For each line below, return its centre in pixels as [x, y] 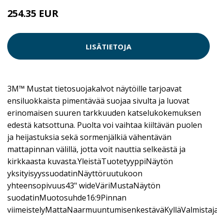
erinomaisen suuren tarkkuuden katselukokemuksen [104, 113]
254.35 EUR [33, 13]
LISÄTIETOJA [108, 46]
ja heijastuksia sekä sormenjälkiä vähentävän [89, 137]
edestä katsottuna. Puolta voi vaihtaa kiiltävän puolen [105, 125]
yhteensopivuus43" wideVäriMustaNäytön [84, 186]
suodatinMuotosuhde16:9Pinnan [67, 198]
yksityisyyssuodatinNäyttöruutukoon [75, 173]
